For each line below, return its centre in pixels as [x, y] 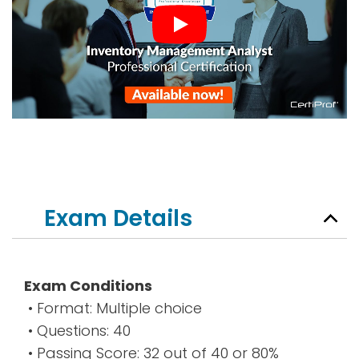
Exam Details [118, 218]
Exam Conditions [88, 286]
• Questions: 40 [77, 331]
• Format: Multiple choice [113, 308]
